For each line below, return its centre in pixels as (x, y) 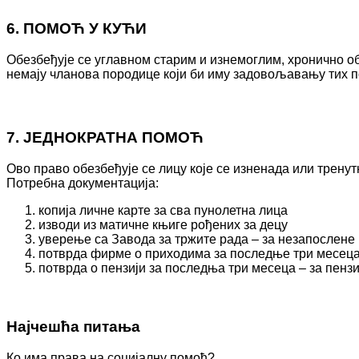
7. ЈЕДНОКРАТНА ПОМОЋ (105, 138)
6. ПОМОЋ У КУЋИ (77, 29)
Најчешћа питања (73, 326)
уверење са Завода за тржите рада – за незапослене (197, 240)
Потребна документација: (83, 184)
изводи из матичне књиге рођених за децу (163, 225)
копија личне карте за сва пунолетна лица (163, 211)
